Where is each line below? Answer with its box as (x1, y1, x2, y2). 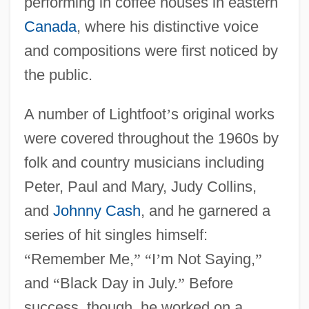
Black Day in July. (59, 274, 178, 292)
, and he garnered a (140, 201, 270, 219)
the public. (23, 66, 92, 83)
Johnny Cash (52, 201, 141, 219)
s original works (170, 105, 275, 123)
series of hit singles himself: (23, 226, 208, 243)
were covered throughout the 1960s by (23, 129, 279, 147)
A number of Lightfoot (23, 105, 166, 123)
